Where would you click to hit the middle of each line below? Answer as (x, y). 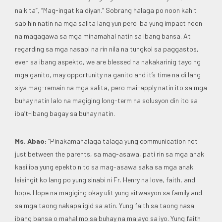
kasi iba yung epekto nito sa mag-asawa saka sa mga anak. (105, 166)
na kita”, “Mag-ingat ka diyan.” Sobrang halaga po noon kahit (106, 10)
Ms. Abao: (31, 141)
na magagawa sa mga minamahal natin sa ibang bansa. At (103, 36)
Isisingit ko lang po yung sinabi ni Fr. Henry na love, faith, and (105, 179)
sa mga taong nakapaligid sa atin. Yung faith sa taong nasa (105, 205)
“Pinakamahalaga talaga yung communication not (122, 141)
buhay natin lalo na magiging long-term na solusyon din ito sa (106, 100)
